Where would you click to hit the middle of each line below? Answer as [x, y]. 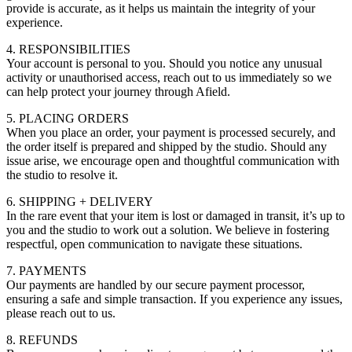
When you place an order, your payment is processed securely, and [171, 133]
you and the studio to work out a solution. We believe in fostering [168, 230]
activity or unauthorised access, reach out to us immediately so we [169, 78]
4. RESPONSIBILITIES [68, 49]
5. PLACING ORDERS [68, 119]
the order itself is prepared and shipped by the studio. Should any [167, 147]
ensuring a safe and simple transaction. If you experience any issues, [174, 299]
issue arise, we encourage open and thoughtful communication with [173, 161]
